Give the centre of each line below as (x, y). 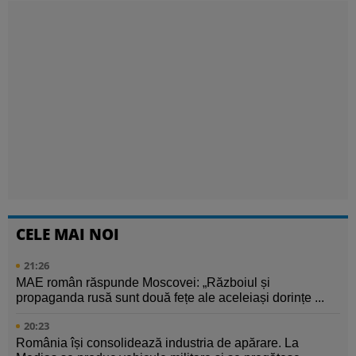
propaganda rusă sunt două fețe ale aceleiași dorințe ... (170, 298)
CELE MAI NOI (68, 234)
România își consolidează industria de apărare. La (157, 343)
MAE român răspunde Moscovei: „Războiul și (143, 283)
